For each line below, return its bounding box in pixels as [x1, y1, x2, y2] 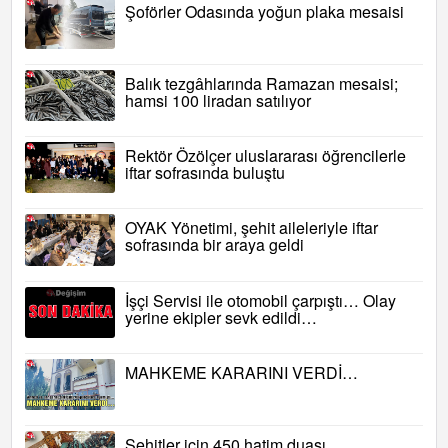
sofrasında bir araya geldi [125, 233, 304, 257]
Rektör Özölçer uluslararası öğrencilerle [125, 144, 406, 168]
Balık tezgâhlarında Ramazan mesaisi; [125, 71, 398, 95]
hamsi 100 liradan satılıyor [125, 88, 311, 112]
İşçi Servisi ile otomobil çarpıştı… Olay [125, 288, 396, 312]
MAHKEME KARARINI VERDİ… [125, 360, 358, 384]
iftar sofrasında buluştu [125, 161, 285, 185]
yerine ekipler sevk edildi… [125, 305, 317, 329]
